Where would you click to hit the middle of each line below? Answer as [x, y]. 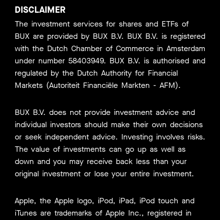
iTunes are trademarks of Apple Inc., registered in [103, 213]
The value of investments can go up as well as [100, 149]
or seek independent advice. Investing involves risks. [110, 137]
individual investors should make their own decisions [109, 124]
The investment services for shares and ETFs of [102, 24]
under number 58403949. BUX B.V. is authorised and [110, 60]
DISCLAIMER [40, 10]
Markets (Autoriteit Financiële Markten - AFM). [98, 85]
